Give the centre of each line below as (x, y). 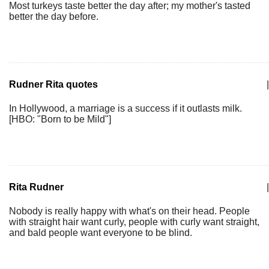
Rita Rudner (36, 187)
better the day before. (54, 17)
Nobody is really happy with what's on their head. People (129, 211)
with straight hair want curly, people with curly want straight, (134, 222)
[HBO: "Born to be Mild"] (60, 119)
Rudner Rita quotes (53, 84)
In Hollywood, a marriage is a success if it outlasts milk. (125, 108)
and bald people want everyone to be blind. (101, 233)
